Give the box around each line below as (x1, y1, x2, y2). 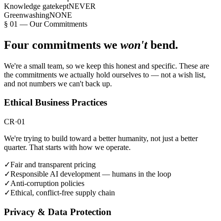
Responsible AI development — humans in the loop (10, 170, 171, 179)
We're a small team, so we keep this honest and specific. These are (4, 61, 209, 70)
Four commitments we (4, 38, 120, 51)
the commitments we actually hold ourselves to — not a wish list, (4, 70, 206, 79)
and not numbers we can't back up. (4, 79, 112, 88)
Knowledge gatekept (4, 1, 69, 10)
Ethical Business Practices (4, 97, 107, 108)
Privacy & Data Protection (4, 206, 111, 217)
